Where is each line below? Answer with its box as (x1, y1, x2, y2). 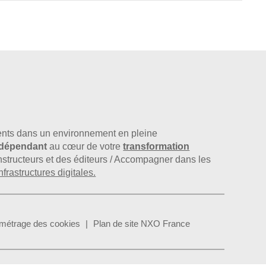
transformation (123, 141, 190, 151)
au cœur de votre (47, 141, 123, 151)
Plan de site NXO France (93, 218, 191, 229)
